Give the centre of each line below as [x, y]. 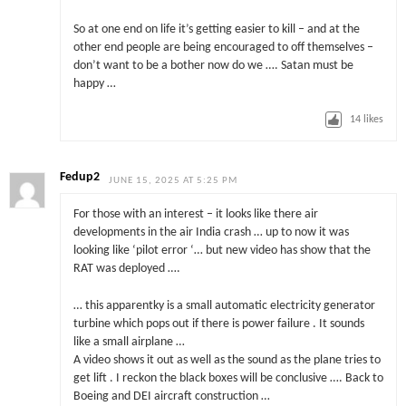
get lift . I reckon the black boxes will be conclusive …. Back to [228, 378]
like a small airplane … [129, 342]
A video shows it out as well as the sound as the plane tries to [227, 360]
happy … [94, 84]
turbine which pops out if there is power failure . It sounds [218, 324]
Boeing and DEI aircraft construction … [171, 396]
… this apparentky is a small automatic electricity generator [224, 305]
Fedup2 [80, 177]
